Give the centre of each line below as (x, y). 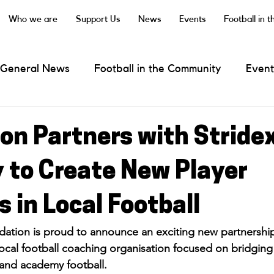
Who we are (33, 19)
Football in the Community (158, 69)
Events (192, 19)
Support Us (98, 19)
